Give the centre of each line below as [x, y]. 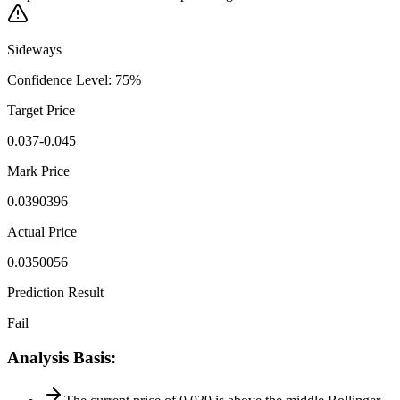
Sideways [34, 49]
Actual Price [42, 231]
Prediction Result [55, 292]
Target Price [41, 110]
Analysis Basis [59, 357]
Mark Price [38, 171]
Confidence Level [58, 79]
